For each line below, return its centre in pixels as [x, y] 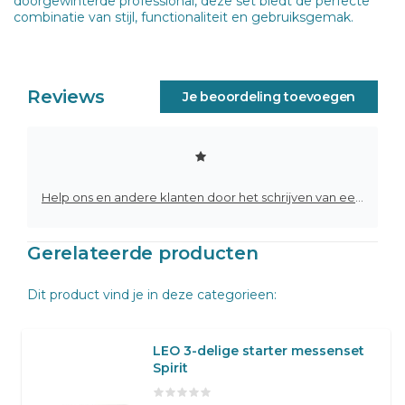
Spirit [170, 367]
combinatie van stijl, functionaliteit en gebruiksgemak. [184, 17]
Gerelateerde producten [143, 253]
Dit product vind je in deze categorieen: [152, 294]
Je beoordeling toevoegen [269, 96]
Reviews [66, 96]
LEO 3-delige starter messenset [259, 350]
